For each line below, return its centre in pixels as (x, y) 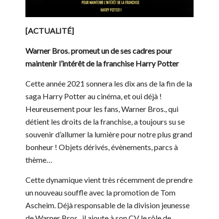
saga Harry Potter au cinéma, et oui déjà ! (94, 96)
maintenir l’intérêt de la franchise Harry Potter (102, 64)
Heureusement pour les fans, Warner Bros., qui (102, 109)
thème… (40, 160)
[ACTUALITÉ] (50, 31)
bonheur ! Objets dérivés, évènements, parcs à (102, 147)
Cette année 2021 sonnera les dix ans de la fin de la (109, 84)
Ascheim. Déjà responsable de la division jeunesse (108, 205)
